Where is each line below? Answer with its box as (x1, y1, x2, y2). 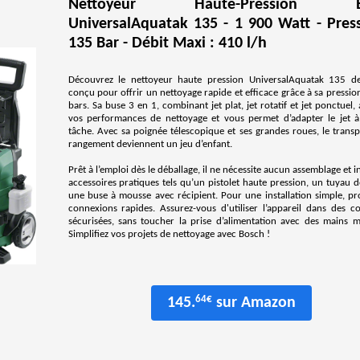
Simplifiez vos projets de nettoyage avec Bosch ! (67, 229, 270, 239)
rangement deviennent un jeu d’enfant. (67, 139, 232, 149)
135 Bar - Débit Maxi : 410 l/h (67, 35, 267, 51)
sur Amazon (212, 295, 296, 312)
